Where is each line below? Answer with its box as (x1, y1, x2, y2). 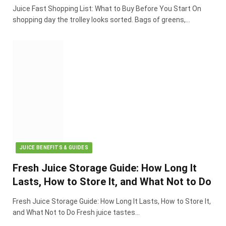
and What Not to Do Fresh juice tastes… (13, 208, 140, 216)
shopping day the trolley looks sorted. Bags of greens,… (13, 15, 190, 24)
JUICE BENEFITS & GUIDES (20, 144, 89, 150)
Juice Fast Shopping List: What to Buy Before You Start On (13, 4, 201, 13)
